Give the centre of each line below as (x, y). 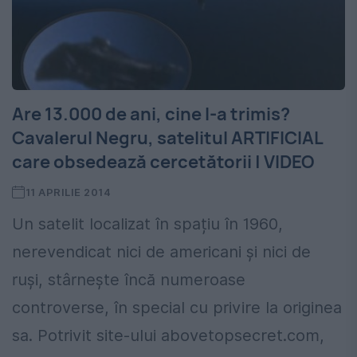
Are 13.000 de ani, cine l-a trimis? (151, 114)
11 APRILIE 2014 (68, 192)
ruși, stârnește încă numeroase (129, 280)
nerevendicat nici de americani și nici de (161, 252)
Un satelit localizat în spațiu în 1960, (147, 224)
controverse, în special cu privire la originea (177, 308)
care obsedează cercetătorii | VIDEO (163, 162)
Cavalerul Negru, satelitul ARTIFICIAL (168, 138)
